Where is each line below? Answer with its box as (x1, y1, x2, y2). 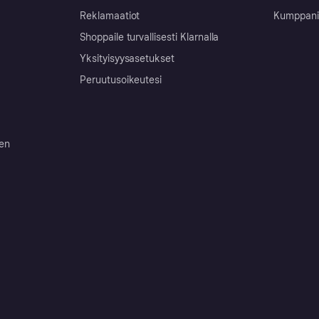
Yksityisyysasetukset (80, 52, 175, 65)
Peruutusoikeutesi (80, 73, 162, 86)
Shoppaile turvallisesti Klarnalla (80, 31, 219, 43)
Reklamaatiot (80, 9, 140, 22)
